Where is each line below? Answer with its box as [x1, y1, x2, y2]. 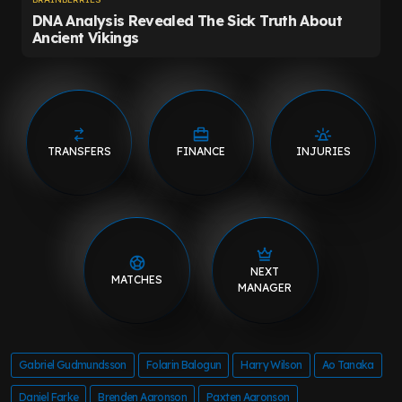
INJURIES [295, 144, 351, 158]
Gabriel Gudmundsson [19, 358, 127, 372]
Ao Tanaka [321, 358, 374, 372]
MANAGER [238, 280, 293, 294]
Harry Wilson [240, 358, 302, 372]
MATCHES [111, 272, 163, 286]
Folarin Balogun [145, 358, 222, 372]
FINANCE [177, 144, 225, 158]
